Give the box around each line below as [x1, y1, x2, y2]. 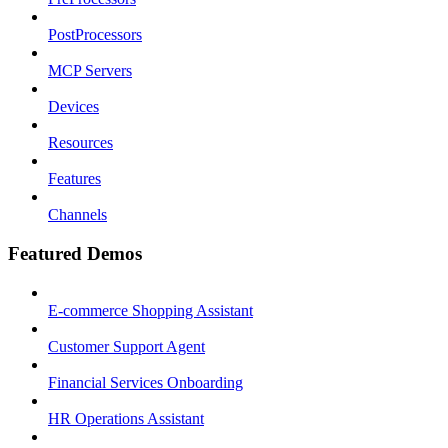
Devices [48, 98, 99, 116]
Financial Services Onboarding [48, 373, 243, 391]
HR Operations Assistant [48, 409, 204, 427]
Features [48, 170, 101, 188]
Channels [48, 206, 107, 224]
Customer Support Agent [48, 337, 205, 355]
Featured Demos [8, 242, 142, 264]
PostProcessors [48, 26, 142, 44]
